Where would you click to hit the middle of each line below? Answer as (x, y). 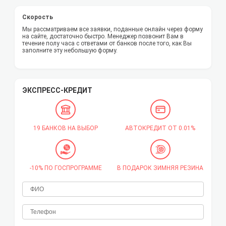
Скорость (38, 17)
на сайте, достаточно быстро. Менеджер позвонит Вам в (103, 37)
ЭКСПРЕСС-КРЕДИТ (57, 91)
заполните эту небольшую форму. (70, 51)
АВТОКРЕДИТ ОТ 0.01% (160, 128)
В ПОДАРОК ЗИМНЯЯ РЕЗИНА (160, 168)
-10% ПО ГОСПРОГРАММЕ (66, 168)
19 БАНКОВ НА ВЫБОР (66, 128)
